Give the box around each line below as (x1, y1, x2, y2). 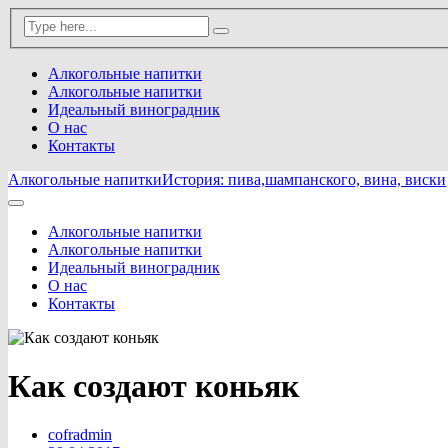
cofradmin (48, 426, 112, 444)
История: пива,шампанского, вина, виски (162, 170, 446, 188)
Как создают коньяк (8, 368, 299, 405)
